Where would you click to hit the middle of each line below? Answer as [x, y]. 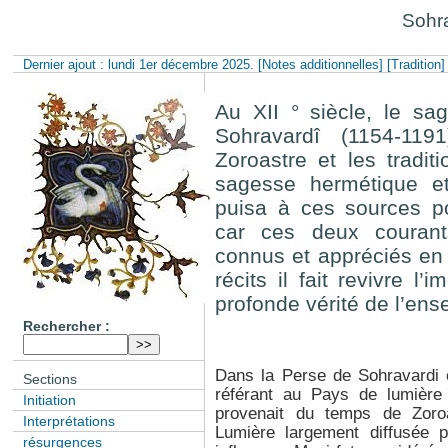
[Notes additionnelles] [321, 64]
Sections [50, 378]
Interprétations [69, 420]
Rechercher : [67, 325]
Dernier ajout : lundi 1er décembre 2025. [141, 64]
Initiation [50, 399]
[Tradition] [416, 64]
